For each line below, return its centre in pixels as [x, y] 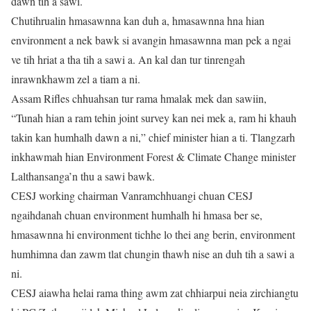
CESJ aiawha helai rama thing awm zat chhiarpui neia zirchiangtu [155, 293]
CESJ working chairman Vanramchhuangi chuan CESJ [132, 195]
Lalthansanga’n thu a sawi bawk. [83, 176]
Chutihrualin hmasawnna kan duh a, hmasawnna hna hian [138, 20]
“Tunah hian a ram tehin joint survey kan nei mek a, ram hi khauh [154, 118]
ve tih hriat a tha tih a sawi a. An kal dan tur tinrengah [128, 59]
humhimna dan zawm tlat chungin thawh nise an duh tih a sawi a [153, 254]
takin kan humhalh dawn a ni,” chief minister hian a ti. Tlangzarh [153, 137]
